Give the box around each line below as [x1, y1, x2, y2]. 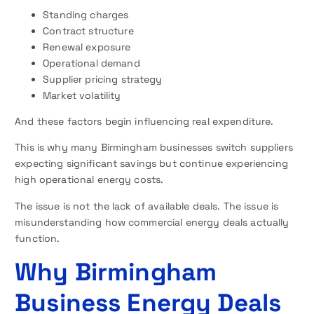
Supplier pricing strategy [43, 73, 163, 86]
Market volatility [43, 89, 121, 102]
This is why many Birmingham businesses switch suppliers [15, 141, 293, 154]
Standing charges [43, 8, 129, 22]
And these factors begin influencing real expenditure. [15, 115, 274, 128]
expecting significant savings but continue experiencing [15, 157, 288, 170]
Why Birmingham [15, 255, 217, 287]
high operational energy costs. [15, 173, 164, 186]
